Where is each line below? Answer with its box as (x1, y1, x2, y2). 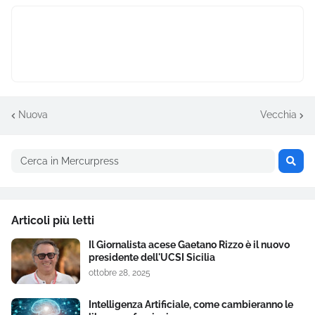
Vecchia (260, 109, 297, 121)
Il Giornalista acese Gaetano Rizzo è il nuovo (89, 238, 290, 250)
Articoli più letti (11, 213, 94, 227)
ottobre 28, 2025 (89, 267, 150, 278)
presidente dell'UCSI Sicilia (89, 251, 215, 263)
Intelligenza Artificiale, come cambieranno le (89, 298, 293, 310)
